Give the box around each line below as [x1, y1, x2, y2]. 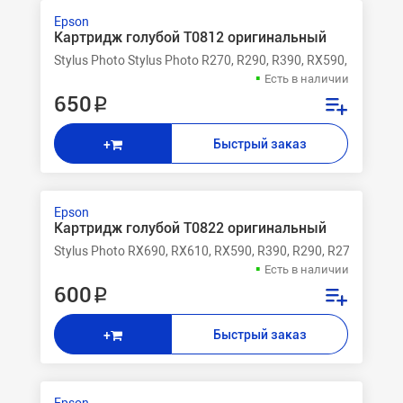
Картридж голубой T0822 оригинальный [54, 219, 327, 237]
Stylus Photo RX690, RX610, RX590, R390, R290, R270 [54, 244, 357, 258]
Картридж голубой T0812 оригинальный [54, 29, 327, 46]
